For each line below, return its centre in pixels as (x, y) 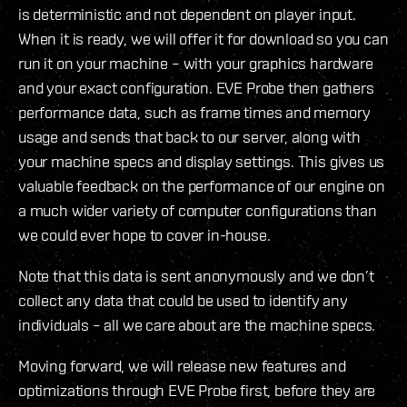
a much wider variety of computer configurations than (198, 210)
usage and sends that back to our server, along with (189, 136)
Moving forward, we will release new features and (182, 365)
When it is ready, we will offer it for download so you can (203, 38)
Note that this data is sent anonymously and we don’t (196, 275)
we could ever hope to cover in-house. (144, 234)
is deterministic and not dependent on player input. (187, 14)
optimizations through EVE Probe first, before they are (197, 390)
